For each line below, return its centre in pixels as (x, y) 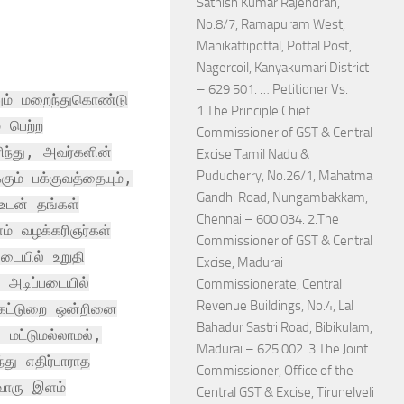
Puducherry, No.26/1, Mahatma (285, 176)
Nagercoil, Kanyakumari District (283, 68)
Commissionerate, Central (269, 284)
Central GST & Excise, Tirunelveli (285, 392)
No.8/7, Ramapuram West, (271, 24)
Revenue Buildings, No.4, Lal (275, 306)
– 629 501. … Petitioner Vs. (272, 89)
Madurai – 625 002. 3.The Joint (282, 349)
